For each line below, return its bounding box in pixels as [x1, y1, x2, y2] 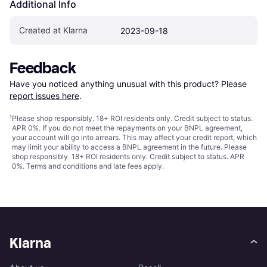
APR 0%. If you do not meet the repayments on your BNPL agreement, [12, 123, 243, 132]
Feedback [10, 58, 76, 77]
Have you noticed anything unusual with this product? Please [10, 78, 249, 89]
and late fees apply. [97, 161, 164, 170]
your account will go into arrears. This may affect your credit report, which [12, 132, 257, 142]
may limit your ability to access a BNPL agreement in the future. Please [12, 142, 247, 151]
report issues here [10, 90, 79, 101]
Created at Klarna [19, 24, 88, 35]
